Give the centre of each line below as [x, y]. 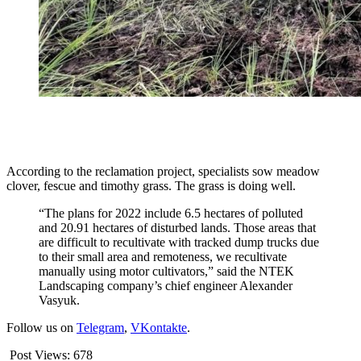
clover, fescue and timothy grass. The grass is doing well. [151, 186]
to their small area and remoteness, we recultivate [163, 257]
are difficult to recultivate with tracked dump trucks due [179, 243]
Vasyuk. [59, 301]
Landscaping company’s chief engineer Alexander [166, 286]
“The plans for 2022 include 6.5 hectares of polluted [171, 214]
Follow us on [41, 328]
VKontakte [159, 328]
